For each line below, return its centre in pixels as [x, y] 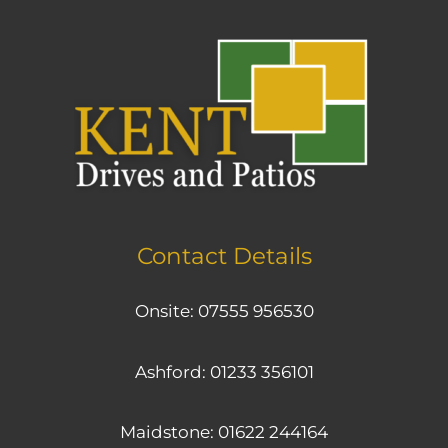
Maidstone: [169, 432]
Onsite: [166, 310]
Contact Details [224, 256]
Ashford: [172, 371]
